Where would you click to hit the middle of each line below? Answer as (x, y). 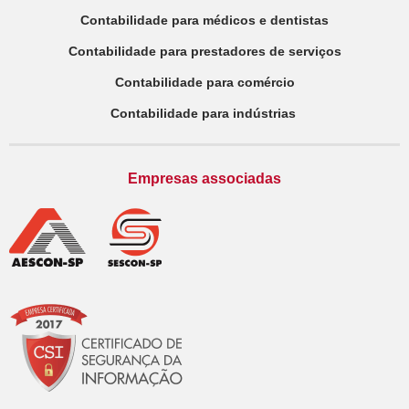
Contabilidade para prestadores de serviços (204, 51)
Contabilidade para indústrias (204, 113)
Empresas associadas (204, 178)
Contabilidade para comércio (204, 82)
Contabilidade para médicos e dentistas (204, 20)
